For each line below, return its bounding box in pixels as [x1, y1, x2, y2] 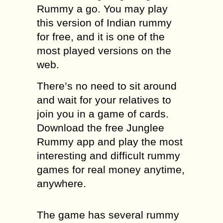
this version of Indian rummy [37, 17, 172, 28]
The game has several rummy [37, 209, 179, 221]
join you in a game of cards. [37, 108, 169, 119]
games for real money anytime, [37, 164, 185, 175]
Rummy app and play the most [37, 136, 183, 147]
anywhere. [37, 178, 86, 189]
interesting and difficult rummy [37, 150, 180, 161]
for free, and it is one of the [37, 31, 165, 42]
